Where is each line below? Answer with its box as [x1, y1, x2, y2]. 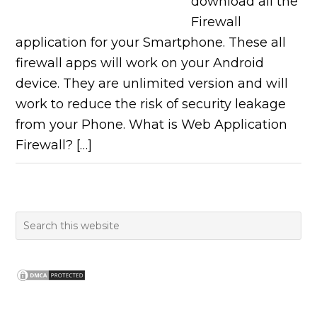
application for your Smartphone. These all [16, 35, 287, 50]
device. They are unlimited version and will [16, 76, 289, 91]
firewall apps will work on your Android [16, 55, 265, 71]
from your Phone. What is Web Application [16, 117, 288, 132]
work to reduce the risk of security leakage [16, 96, 287, 112]
